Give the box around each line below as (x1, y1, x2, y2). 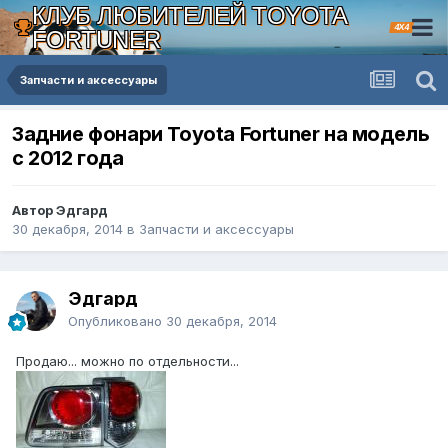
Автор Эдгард (12, 202, 108, 219)
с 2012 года (12, 146, 124, 171)
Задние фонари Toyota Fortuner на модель (12, 122, 430, 147)
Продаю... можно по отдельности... (16, 353, 239, 370)
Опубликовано (68, 313, 166, 330)
